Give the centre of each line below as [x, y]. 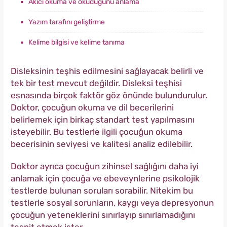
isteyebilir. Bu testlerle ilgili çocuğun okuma [97, 132]
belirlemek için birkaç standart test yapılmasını [103, 120]
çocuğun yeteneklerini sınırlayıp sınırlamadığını [103, 215]
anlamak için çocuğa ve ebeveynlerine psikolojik [105, 179]
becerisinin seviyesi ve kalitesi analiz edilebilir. [102, 144]
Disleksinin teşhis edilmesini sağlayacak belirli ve [107, 71]
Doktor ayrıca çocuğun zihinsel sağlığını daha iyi [105, 166]
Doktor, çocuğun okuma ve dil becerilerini [92, 108]
